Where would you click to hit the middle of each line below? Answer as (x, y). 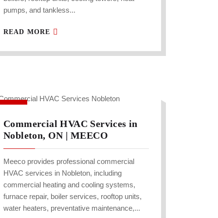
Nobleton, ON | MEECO (56, 136)
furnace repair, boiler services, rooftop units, (73, 197)
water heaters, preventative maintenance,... (72, 208)
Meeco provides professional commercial (69, 162)
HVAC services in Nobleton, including (63, 173)
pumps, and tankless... (39, 10)
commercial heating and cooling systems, (69, 185)
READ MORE (28, 32)
